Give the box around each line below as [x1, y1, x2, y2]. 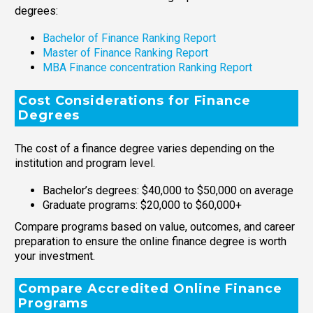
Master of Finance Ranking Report [43, 45, 208, 59]
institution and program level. [15, 156, 155, 170]
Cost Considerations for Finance [18, 92, 251, 108]
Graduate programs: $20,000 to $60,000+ [43, 198, 242, 212]
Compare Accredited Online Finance [18, 281, 282, 297]
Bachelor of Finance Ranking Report [43, 31, 216, 45]
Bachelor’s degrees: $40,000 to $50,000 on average [43, 183, 293, 197]
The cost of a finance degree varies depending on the [15, 142, 275, 156]
